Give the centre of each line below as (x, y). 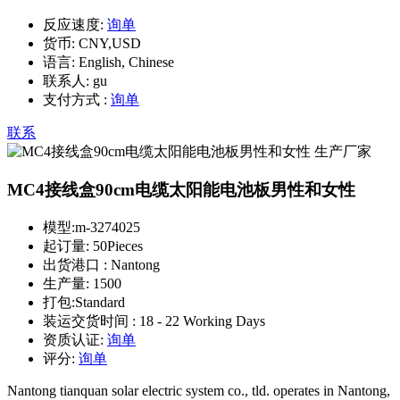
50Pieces (118, 246)
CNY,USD (108, 44)
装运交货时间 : (91, 321)
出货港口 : (77, 264)
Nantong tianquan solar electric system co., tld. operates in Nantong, (199, 390)
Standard (100, 302)
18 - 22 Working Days (202, 321)
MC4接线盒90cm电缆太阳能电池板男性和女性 (181, 190)
